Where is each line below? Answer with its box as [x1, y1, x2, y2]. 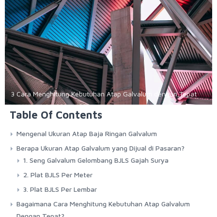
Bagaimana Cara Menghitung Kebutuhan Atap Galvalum [16, 200, 190, 208]
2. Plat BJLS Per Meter [23, 170, 93, 179]
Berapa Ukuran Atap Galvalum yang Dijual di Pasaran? [16, 144, 185, 153]
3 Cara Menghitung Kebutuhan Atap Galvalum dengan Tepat [11, 90, 197, 98]
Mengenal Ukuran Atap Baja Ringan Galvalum [16, 129, 157, 138]
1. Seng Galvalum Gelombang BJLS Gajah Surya [23, 156, 169, 165]
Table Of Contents [10, 108, 102, 122]
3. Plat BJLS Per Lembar [23, 185, 97, 194]
